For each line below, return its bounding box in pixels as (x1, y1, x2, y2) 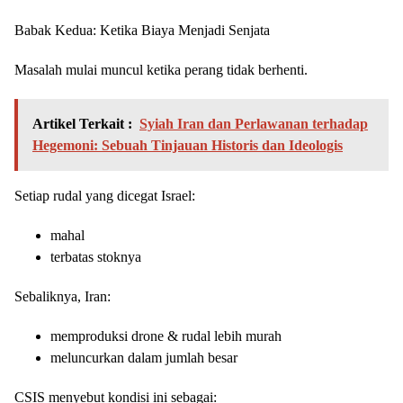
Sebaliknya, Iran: (14, 289, 111, 305)
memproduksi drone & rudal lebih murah (50, 328, 282, 345)
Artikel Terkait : (32, 116, 132, 132)
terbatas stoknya (50, 249, 141, 265)
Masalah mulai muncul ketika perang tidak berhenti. (14, 62, 308, 78)
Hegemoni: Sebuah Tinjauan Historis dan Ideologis (32, 138, 343, 154)
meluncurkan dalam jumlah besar (50, 350, 237, 366)
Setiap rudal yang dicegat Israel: (14, 188, 195, 204)
